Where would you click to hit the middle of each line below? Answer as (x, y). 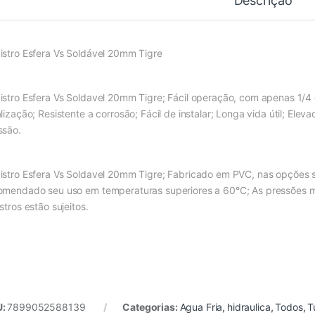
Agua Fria (201, 307)
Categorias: (151, 307)
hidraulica (249, 307)
